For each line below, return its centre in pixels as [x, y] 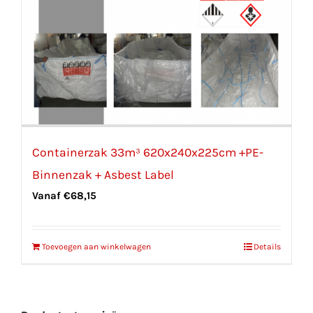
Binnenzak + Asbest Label [103, 175]
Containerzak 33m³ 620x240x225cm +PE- [148, 153]
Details [267, 247]
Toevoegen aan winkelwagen [96, 247]
